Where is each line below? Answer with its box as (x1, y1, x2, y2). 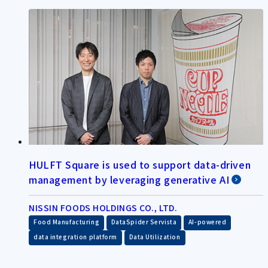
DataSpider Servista (111, 217, 177, 226)
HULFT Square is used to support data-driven (29, 157, 251, 172)
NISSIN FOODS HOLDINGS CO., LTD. (29, 201, 178, 214)
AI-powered (188, 217, 227, 226)
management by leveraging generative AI (29, 172, 230, 187)
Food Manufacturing (33, 217, 100, 226)
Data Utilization (129, 232, 181, 241)
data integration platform (33, 232, 117, 241)
